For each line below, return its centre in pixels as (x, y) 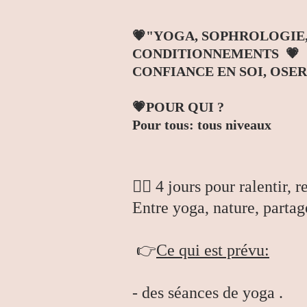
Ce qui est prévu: (213, 250)
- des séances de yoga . (208, 293)
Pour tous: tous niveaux (202, 125)
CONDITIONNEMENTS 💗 (216, 53)
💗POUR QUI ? (178, 107)
